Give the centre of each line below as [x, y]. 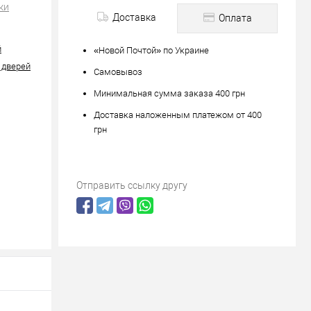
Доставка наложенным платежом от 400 [178, 115]
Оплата [234, 18]
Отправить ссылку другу [132, 185]
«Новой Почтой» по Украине [151, 50]
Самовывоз [118, 72]
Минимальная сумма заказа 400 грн [169, 93]
